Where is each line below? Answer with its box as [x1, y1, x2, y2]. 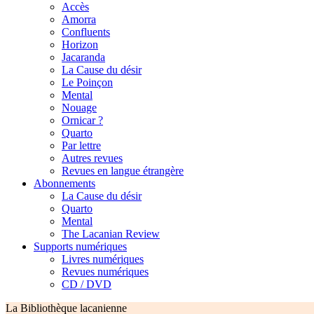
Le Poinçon [62, 76, 113, 89]
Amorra [62, 13, 96, 26]
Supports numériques [34, 240, 127, 253]
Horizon [62, 39, 98, 51]
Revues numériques [62, 266, 149, 278]
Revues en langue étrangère [62, 165, 184, 177]
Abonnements [34, 177, 95, 190]
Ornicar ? [62, 114, 103, 127]
